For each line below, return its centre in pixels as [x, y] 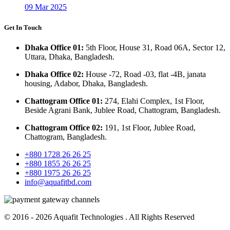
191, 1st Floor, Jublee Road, [150, 127]
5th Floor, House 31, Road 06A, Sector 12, [156, 47]
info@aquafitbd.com [58, 182]
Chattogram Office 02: [65, 127]
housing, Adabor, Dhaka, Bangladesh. [86, 83]
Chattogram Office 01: [65, 101]
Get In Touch [23, 27]
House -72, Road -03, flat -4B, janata [146, 74]
